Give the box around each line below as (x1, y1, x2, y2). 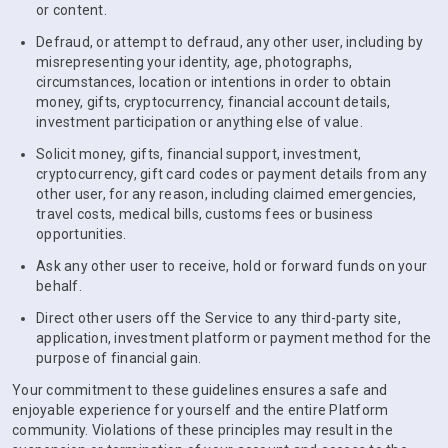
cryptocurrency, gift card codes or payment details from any (36, 166, 427, 182)
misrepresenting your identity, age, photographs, (36, 54, 352, 70)
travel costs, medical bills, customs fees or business (36, 206, 374, 222)
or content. (36, 2, 107, 18)
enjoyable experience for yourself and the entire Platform (12, 402, 389, 418)
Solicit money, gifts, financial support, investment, (36, 146, 361, 162)
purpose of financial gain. (36, 350, 202, 366)
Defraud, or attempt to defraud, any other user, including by (36, 34, 423, 50)
